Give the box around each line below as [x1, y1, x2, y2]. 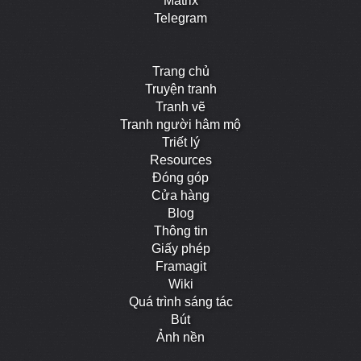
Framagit [155, 259, 206, 274]
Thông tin [153, 224, 208, 239]
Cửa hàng [151, 189, 210, 203]
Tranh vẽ [156, 100, 205, 114]
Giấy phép [151, 242, 210, 256]
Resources [149, 153, 212, 168]
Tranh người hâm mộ [120, 118, 241, 132]
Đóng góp [152, 171, 209, 185]
